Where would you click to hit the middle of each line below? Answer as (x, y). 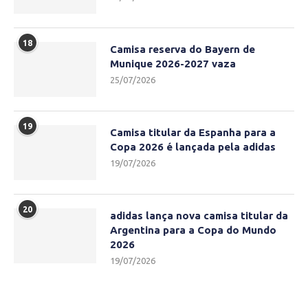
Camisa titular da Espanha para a (193, 133)
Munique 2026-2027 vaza (173, 64)
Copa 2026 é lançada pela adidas (193, 147)
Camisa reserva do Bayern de (183, 49)
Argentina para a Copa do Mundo (193, 230)
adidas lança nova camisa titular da (199, 216)
